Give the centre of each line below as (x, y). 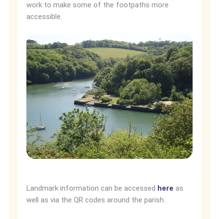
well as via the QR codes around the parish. (97, 200)
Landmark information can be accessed (92, 188)
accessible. (45, 16)
